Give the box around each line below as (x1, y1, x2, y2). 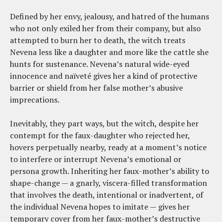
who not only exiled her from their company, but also (10, 23, 201, 34)
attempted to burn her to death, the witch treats (10, 35, 185, 46)
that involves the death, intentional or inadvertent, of (10, 189, 203, 201)
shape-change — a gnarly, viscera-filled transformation (10, 177, 207, 189)
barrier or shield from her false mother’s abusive (10, 82, 183, 94)
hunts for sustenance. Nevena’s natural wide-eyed (10, 58, 189, 70)
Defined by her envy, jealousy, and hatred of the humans (10, 11, 209, 22)
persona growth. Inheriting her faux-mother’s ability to (10, 166, 209, 177)
